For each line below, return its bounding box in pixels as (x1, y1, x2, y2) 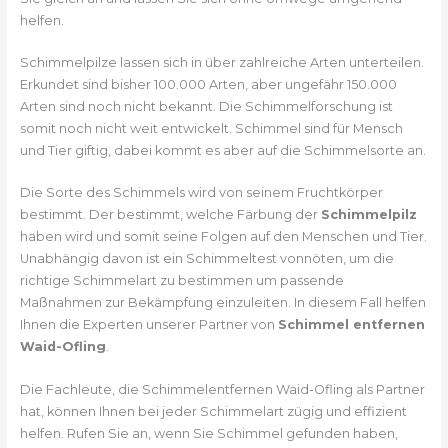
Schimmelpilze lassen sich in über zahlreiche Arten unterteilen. (19, 55, 424, 71)
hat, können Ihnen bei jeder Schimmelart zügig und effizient (19, 403, 407, 419)
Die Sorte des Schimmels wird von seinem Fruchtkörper (19, 185, 383, 201)
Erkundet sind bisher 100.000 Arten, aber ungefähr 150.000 (19, 77, 397, 93)
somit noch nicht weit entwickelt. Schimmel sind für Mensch (19, 121, 403, 137)
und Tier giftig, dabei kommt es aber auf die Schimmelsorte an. (19, 143, 426, 159)
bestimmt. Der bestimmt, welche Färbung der (19, 207, 321, 223)
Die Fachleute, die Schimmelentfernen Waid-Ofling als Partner (19, 381, 425, 397)
